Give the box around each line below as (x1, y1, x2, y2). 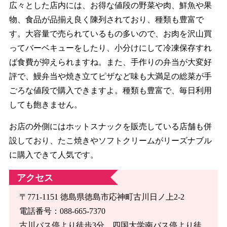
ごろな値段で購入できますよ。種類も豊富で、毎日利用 (9, 86, 212, 95)
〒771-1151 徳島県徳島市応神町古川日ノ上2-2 (19, 192, 184, 201)
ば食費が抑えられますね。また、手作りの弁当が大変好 (9, 57, 212, 66)
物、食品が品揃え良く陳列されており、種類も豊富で (9, 15, 204, 24)
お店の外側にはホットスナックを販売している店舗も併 (9, 122, 212, 131)
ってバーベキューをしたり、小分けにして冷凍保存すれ (9, 43, 212, 52)
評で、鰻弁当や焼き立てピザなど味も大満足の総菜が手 (9, 71, 212, 81)
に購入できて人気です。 (9, 150, 98, 159)
